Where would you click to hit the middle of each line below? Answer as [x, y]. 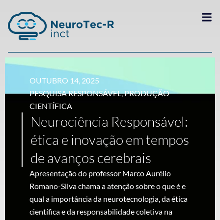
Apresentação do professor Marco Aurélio [100, 173]
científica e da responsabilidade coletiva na [101, 211]
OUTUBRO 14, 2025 [64, 80]
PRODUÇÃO [147, 93]
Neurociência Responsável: [109, 121]
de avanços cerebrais [91, 158]
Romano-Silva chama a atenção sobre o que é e [108, 186]
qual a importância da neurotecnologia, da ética [109, 199]
